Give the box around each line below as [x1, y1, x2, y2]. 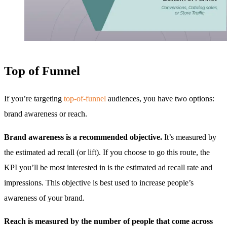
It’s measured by [162, 132, 216, 141]
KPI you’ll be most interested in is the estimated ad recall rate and [4, 163, 212, 172]
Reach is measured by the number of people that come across [4, 216, 213, 225]
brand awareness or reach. [4, 109, 87, 118]
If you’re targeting [4, 94, 64, 103]
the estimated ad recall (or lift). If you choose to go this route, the [4, 147, 210, 157]
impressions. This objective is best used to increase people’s [4, 178, 194, 187]
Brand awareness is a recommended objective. [4, 132, 162, 141]
